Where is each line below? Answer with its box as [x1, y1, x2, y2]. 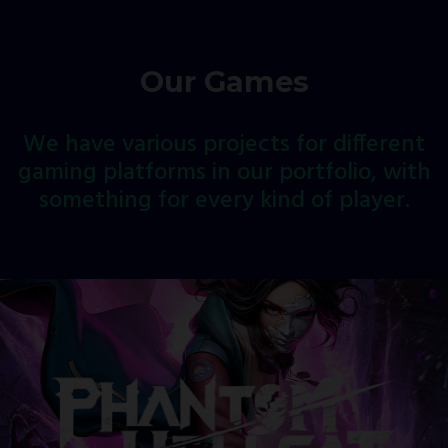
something [38, 182, 152, 220]
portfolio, [278, 154, 377, 192]
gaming [17, 154, 97, 192]
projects [201, 126, 292, 164]
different [333, 126, 425, 164]
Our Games [139, 64, 309, 99]
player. [338, 182, 410, 220]
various [120, 126, 199, 164]
